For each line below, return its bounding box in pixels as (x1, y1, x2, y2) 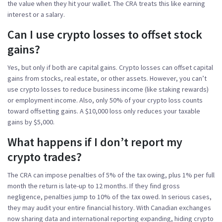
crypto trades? (7, 149, 82, 165)
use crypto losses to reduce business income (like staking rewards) (7, 84, 209, 94)
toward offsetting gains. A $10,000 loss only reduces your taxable (7, 106, 200, 115)
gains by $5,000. (7, 117, 55, 126)
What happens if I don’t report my (7, 134, 182, 150)
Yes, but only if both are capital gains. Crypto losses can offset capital (7, 62, 213, 72)
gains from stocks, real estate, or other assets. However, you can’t (7, 73, 207, 83)
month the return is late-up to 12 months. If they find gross (7, 181, 180, 190)
